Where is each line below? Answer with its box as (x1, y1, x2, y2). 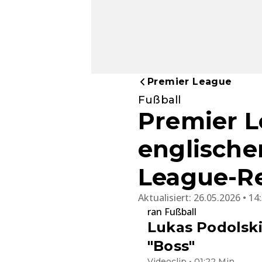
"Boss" (147, 237, 195, 255)
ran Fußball (147, 205, 196, 219)
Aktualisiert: (138, 191, 194, 205)
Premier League (147, 76, 232, 88)
